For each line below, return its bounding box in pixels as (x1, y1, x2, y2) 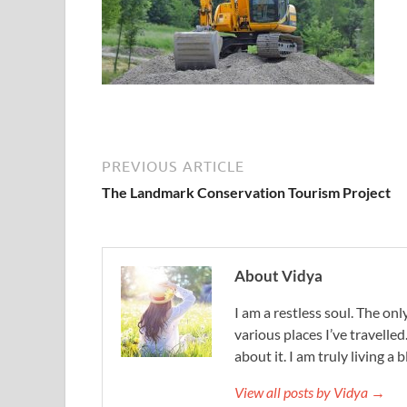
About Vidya (234, 266, 323, 285)
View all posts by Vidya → (234, 383, 385, 401)
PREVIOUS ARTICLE (102, 158, 244, 174)
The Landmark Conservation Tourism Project (102, 184, 391, 201)
